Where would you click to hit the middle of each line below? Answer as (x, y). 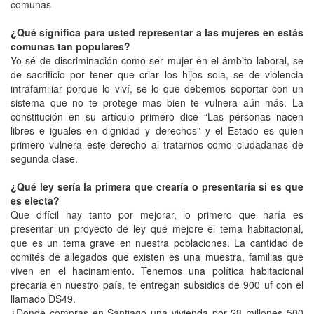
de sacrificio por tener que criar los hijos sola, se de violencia (157, 74)
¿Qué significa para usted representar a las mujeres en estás (157, 32)
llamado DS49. (43, 298)
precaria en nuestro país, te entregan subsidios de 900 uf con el (157, 284)
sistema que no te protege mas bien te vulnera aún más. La (157, 102)
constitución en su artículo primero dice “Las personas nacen (157, 116)
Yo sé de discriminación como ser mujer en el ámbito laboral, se (157, 60)
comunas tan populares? (70, 46)
